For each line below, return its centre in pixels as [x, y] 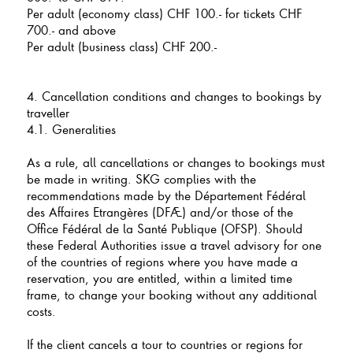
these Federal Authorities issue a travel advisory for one [174, 245]
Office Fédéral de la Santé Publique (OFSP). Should [164, 228]
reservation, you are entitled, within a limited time [159, 278]
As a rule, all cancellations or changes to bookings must [175, 162]
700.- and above [71, 30]
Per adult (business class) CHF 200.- [121, 46]
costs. [41, 311]
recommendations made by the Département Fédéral [166, 195]
